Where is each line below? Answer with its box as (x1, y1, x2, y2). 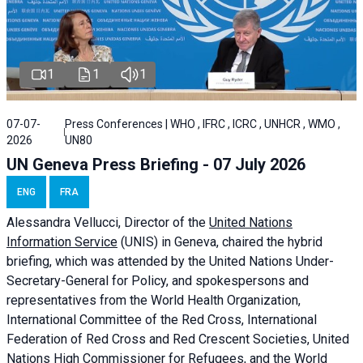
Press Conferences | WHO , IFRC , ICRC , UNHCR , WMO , (64, 117, 340, 131)
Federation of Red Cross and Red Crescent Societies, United (6, 331, 349, 348)
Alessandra (6, 215, 74, 231)
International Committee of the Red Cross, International (6, 312, 317, 328)
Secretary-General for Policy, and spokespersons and (6, 273, 309, 289)
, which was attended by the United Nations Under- (49, 254, 334, 270)
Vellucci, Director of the (74, 215, 209, 231)
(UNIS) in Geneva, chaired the (117, 234, 288, 250)
